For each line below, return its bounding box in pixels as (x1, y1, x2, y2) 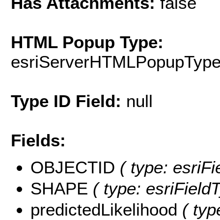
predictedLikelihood (30, 199, 182, 219)
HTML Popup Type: (11, 32, 164, 52)
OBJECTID (30, 157, 120, 177)
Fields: (11, 131, 66, 150)
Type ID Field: (11, 91, 126, 111)
